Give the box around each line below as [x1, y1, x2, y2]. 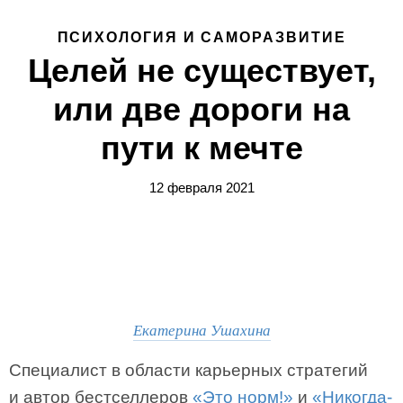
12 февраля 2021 [148, 180, 255, 195]
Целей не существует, [27, 52, 376, 89]
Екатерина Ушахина [132, 319, 271, 340]
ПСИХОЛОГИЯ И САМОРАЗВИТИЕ [57, 30, 346, 45]
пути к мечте [100, 130, 303, 166]
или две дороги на [53, 91, 350, 128]
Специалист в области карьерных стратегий [9, 361, 368, 380]
